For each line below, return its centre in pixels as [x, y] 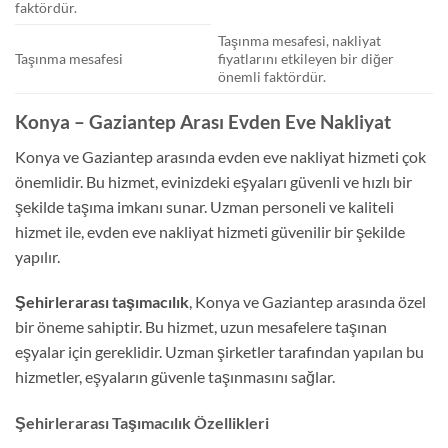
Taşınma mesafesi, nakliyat [300, 40]
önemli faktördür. [272, 76]
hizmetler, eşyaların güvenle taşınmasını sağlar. [175, 377]
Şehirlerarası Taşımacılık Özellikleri [142, 423]
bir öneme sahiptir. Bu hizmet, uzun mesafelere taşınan [201, 327]
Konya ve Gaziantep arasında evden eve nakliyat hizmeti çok [220, 156]
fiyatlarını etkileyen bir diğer [306, 58]
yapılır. [37, 256]
